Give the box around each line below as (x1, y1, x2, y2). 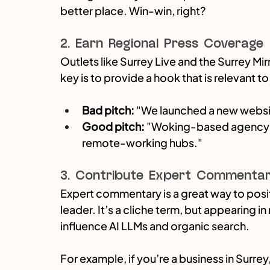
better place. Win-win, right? (60, 4, 206, 18)
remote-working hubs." (82, 136, 202, 150)
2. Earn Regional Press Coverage (60, 34, 263, 54)
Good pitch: (82, 119, 145, 134)
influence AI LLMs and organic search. (60, 219, 250, 233)
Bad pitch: (82, 103, 134, 118)
